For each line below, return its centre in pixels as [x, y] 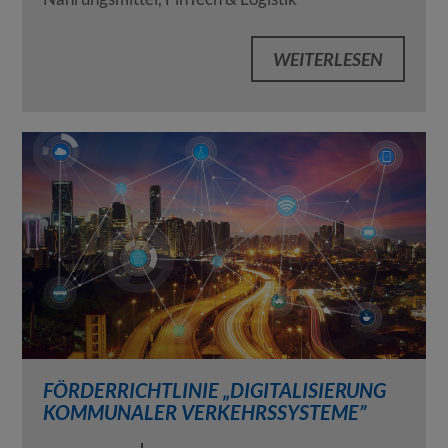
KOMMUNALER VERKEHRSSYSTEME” [204, 411]
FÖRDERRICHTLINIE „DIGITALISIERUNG [214, 389]
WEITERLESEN [328, 58]
